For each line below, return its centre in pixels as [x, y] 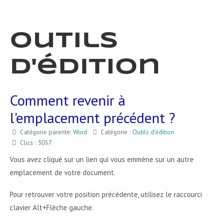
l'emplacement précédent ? [92, 118]
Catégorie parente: [45, 132]
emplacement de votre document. [63, 173]
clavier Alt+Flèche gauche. [52, 208]
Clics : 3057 [36, 143]
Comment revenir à [68, 100]
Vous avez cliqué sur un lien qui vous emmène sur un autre [102, 159]
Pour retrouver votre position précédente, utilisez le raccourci [106, 194]
